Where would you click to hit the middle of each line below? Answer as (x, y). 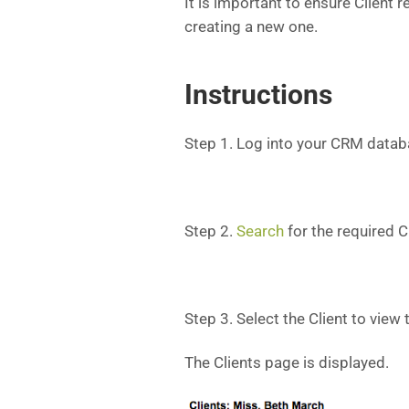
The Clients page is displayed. (287, 362)
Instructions (258, 94)
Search (260, 231)
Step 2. (210, 231)
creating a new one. (251, 26)
